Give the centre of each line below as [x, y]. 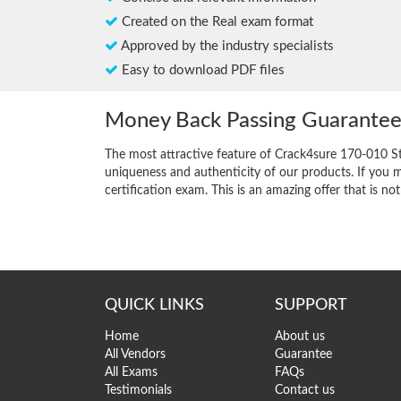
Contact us [305, 391]
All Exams [131, 373]
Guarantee [303, 355]
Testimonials [138, 391]
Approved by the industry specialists [226, 47]
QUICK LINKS [154, 306]
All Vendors [135, 355]
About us [300, 337]
